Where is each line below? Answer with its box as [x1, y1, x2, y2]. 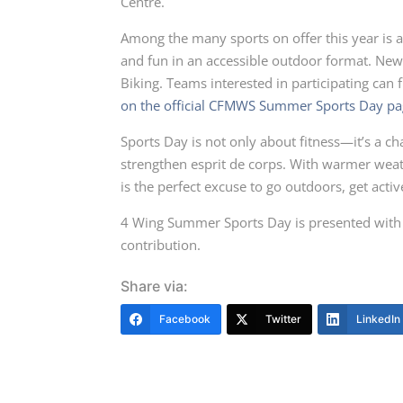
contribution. [121, 236, 205, 255]
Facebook [159, 312, 211, 327]
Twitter [265, 312, 302, 327]
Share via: [121, 277, 189, 296]
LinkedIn [356, 312, 401, 327]
